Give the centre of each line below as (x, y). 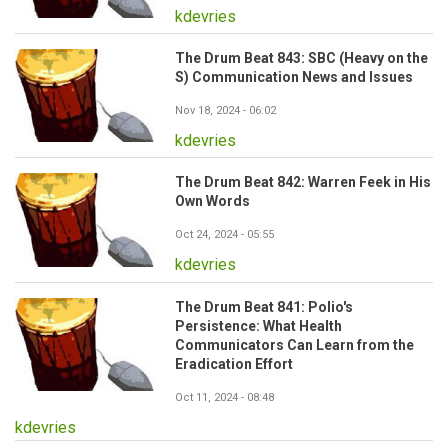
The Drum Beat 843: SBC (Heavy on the (301, 58)
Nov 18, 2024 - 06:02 (225, 111)
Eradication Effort (234, 363)
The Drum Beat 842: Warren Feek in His (303, 182)
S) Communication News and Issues (294, 77)
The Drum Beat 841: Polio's (264, 306)
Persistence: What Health (258, 325)
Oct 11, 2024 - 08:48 (224, 397)
